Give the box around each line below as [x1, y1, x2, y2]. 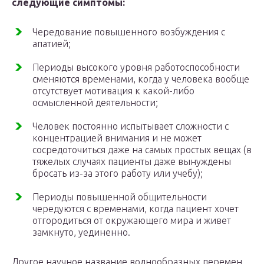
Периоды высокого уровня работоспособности [32, 62, 240, 73]
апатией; [32, 38, 71, 49]
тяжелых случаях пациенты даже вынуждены [32, 156, 231, 167]
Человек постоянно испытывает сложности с [32, 121, 229, 132]
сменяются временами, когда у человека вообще [32, 74, 249, 85]
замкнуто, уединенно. [32, 227, 130, 238]
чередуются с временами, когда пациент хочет [32, 203, 239, 214]
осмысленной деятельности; [32, 97, 158, 108]
